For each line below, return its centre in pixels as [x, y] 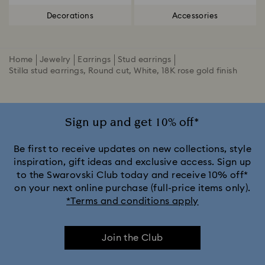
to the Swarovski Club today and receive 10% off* [132, 175]
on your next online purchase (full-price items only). [132, 188]
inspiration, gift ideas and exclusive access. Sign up [132, 162]
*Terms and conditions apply [132, 201]
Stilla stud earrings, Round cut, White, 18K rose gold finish [123, 71]
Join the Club [132, 238]
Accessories [195, 16]
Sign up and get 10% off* [132, 123]
